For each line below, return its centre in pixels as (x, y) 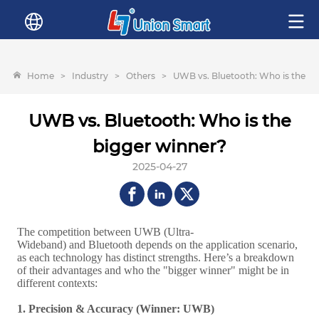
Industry (90, 75)
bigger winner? (159, 146)
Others (141, 75)
